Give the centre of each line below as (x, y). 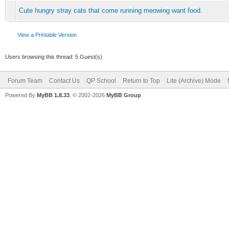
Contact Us (64, 81)
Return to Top (141, 81)
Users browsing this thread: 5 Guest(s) (54, 56)
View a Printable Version (47, 35)
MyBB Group (124, 95)
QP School (101, 81)
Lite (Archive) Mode (194, 81)
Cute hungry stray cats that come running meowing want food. (111, 10)
